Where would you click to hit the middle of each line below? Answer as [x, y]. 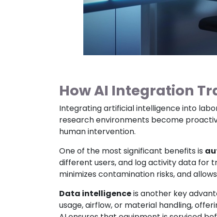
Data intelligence [95, 193]
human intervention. [97, 131]
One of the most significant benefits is [132, 151]
